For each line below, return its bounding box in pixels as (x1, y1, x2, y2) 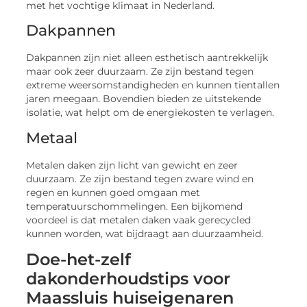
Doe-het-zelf (26, 249, 132, 270)
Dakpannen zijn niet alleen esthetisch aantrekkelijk (26, 52, 269, 64)
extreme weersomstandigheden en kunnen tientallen (26, 79, 280, 91)
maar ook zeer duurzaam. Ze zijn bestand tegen (26, 66, 254, 77)
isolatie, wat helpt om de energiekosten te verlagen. (26, 107, 275, 119)
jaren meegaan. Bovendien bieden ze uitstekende (26, 93, 262, 105)
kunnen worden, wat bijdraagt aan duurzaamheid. (26, 228, 264, 239)
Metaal (26, 128, 78, 147)
